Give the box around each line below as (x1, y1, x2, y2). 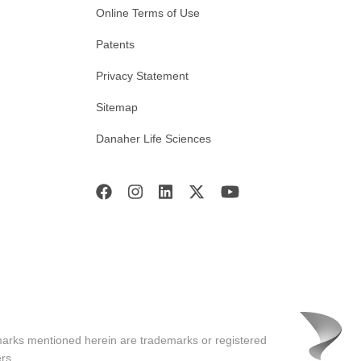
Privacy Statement (96, 69, 189, 83)
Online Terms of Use (96, 6, 200, 20)
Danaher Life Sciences (96, 132, 211, 146)
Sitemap (96, 101, 138, 114)
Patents (96, 38, 135, 52)
